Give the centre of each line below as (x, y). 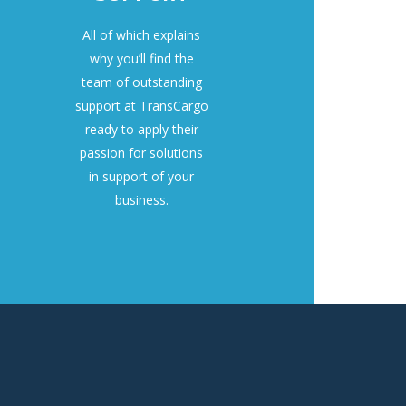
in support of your (141, 177)
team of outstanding (141, 82)
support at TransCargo (141, 106)
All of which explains (141, 35)
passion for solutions (141, 153)
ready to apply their (141, 130)
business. (141, 200)
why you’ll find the (141, 59)
